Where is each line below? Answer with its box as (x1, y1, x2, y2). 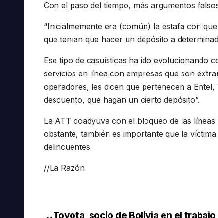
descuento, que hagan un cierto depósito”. (44, 94, 200, 105)
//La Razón (44, 163, 85, 173)
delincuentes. (44, 142, 92, 152)
